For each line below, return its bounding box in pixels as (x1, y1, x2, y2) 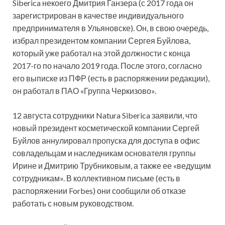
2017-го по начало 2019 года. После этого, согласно (13, 60, 202, 70)
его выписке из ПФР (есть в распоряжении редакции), (13, 73, 209, 83)
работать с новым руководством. (13, 198, 134, 208)
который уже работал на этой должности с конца (13, 48, 190, 58)
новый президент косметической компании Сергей (13, 123, 199, 133)
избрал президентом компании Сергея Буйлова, (13, 35, 190, 45)
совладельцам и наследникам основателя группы (13, 148, 196, 158)
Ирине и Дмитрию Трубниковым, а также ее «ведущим (13, 160, 211, 170)
